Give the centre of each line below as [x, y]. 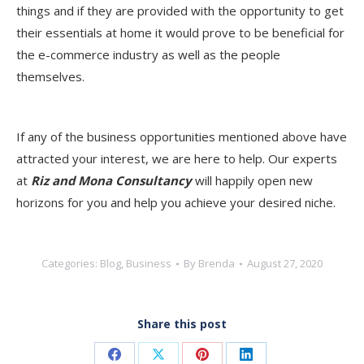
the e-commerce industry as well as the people [148, 54]
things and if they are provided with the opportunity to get [180, 11]
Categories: [71, 263]
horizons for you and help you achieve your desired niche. [176, 202]
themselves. [50, 76]
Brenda [217, 263]
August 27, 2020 [285, 263]
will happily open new [254, 180]
